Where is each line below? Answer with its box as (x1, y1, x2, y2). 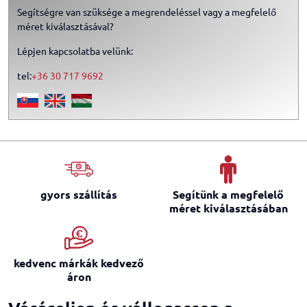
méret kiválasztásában (169, 201, 288, 215)
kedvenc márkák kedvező (14, 256, 144, 270)
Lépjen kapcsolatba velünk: (17, 45, 133, 57)
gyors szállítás (40, 187, 117, 201)
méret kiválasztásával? (17, 20, 114, 32)
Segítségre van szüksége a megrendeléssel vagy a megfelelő (17, 5, 276, 18)
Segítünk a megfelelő (173, 187, 284, 201)
